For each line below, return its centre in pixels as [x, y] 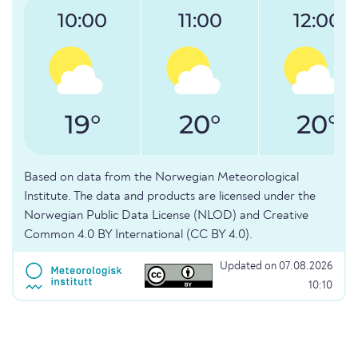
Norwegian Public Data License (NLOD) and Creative [166, 216]
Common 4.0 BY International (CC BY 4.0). [138, 235]
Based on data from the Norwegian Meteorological [161, 178]
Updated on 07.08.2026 [276, 267]
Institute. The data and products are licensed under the [170, 197]
